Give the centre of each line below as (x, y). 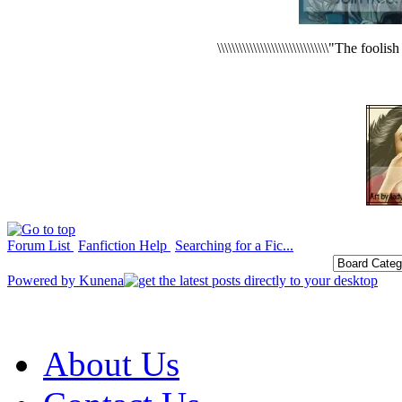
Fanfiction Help (124, 245)
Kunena (101, 280)
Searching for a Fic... (234, 245)
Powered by (43, 280)
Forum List (40, 245)
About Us (111, 364)
